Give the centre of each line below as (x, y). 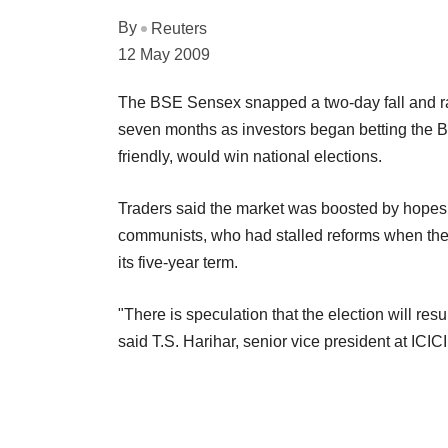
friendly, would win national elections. (250, 156)
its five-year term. (178, 262)
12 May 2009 (164, 54)
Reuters (179, 28)
